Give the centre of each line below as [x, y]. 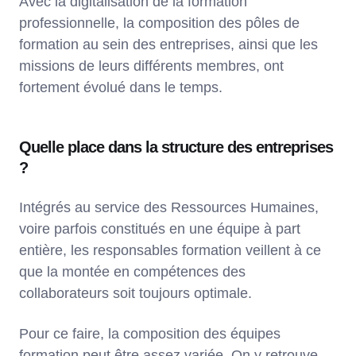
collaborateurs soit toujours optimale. [135, 293]
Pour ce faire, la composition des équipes [150, 333]
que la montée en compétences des [132, 271]
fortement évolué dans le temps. [123, 87]
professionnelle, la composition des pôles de [159, 23]
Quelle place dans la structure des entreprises [176, 147]
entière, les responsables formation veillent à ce [170, 250]
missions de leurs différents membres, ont [151, 66]
